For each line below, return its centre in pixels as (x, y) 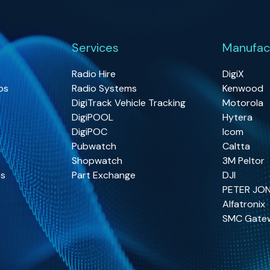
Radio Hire (94, 74)
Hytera (237, 117)
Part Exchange (104, 175)
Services (96, 47)
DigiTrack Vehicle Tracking (129, 102)
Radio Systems (105, 88)
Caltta (236, 146)
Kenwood (243, 88)
